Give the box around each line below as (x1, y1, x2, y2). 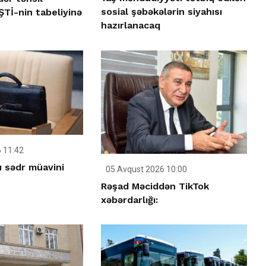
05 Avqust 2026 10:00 (104, 164, 188, 174)
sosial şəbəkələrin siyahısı (101, 5, 223, 17)
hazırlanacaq (101, 19, 161, 31)
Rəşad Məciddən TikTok (101, 180, 210, 192)
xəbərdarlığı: (101, 194, 159, 205)
